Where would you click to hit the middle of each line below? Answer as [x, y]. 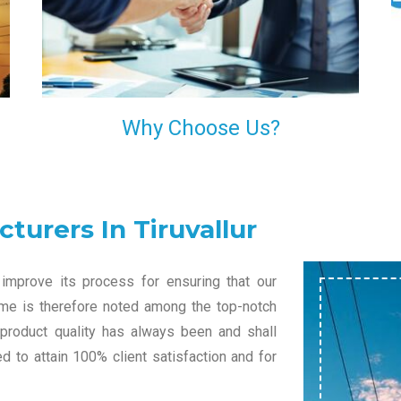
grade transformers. [107, 36]
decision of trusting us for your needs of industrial [200, 14]
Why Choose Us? [200, 128]
